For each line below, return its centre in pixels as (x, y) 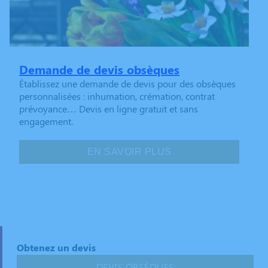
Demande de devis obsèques (99, 69)
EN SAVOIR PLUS (129, 152)
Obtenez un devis (57, 248)
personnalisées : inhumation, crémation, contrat (117, 96)
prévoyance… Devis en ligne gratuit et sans (109, 109)
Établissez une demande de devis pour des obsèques (127, 84)
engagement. (46, 121)
